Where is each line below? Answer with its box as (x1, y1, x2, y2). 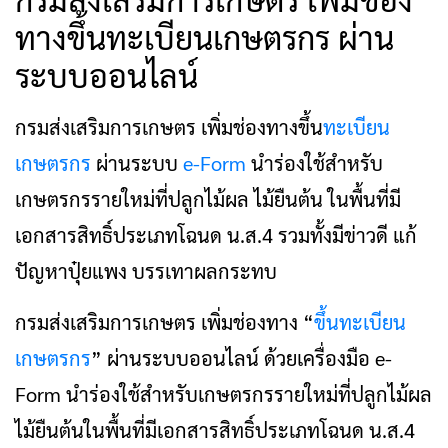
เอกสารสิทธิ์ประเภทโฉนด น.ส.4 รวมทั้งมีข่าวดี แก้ (15, 222, 417, 248)
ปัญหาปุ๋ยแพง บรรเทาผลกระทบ (15, 258, 277, 284)
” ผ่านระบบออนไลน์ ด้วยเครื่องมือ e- (91, 345, 392, 371)
